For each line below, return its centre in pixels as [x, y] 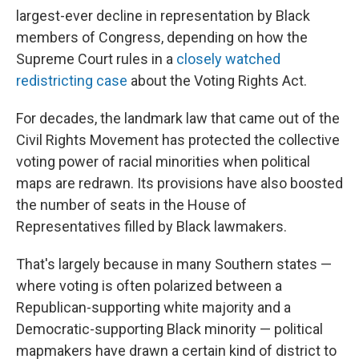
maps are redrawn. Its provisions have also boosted [179, 183]
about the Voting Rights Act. [217, 81]
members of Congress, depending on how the [162, 37]
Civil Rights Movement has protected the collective [178, 140]
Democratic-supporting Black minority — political [169, 329]
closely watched [228, 59]
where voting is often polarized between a [149, 286]
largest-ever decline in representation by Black [163, 16]
